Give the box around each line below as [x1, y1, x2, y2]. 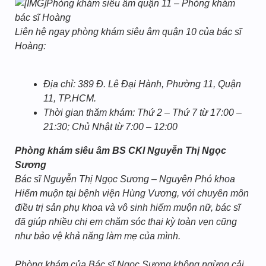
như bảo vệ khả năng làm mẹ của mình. [15, 231, 180, 241]
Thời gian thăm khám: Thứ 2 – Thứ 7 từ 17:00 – [43, 107, 242, 118]
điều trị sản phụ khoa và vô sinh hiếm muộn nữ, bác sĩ [15, 202, 240, 213]
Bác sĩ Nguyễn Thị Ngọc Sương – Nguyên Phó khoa [15, 174, 235, 184]
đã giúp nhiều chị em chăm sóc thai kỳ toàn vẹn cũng [15, 217, 237, 227]
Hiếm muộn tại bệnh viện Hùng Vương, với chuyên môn [15, 188, 249, 198]
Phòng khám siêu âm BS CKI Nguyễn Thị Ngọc [15, 145, 226, 156]
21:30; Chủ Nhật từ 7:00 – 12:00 [43, 122, 178, 132]
